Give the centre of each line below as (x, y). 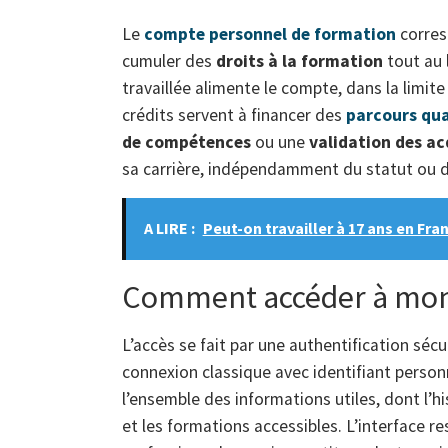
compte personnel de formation (270, 34)
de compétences (186, 142)
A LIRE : (169, 228)
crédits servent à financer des (234, 115)
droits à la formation (299, 61)
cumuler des (169, 61)
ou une (280, 142)
